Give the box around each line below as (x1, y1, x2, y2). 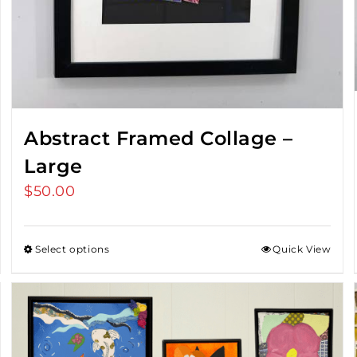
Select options (35, 243, 110, 256)
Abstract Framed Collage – (24, 127, 293, 151)
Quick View (273, 243, 331, 256)
